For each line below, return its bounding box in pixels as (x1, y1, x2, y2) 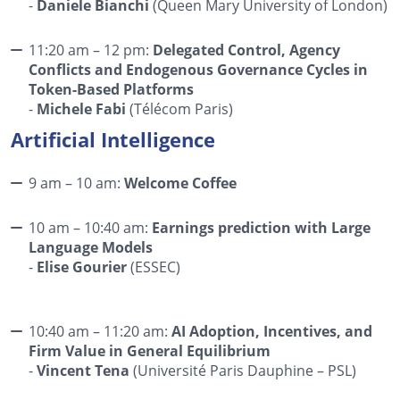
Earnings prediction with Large (152, 217, 371, 237)
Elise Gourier (37, 256, 127, 277)
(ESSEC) (127, 256, 180, 276)
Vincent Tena (37, 360, 129, 380)
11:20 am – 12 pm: (29, 39, 153, 59)
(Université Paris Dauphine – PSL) (129, 360, 356, 379)
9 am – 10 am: (29, 172, 124, 192)
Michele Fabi (37, 98, 126, 119)
